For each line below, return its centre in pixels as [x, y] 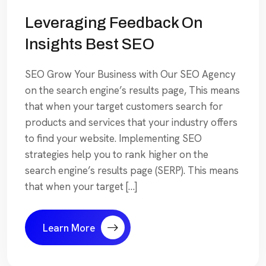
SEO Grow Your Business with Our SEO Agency [130, 74]
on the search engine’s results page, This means [132, 90]
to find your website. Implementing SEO [113, 138]
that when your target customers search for [124, 106]
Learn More [69, 228]
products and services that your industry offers [131, 122]
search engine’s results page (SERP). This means [132, 170]
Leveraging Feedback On [114, 22]
